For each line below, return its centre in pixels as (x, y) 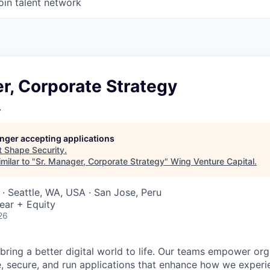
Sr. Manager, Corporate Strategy (100, 162)
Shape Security (34, 150)
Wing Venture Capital (212, 162)
